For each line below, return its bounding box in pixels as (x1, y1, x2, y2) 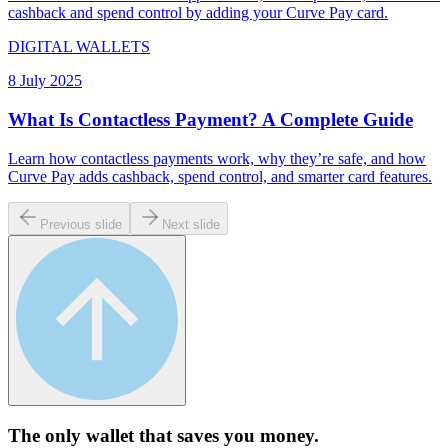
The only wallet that (8, 424, 177, 446)
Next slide (162, 216, 220, 232)
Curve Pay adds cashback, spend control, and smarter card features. (8, 167, 432, 185)
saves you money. (177, 424, 319, 446)
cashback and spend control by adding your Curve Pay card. (8, 4, 388, 22)
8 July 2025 (8, 72, 82, 90)
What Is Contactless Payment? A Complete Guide (8, 109, 413, 131)
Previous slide (40, 216, 122, 232)
